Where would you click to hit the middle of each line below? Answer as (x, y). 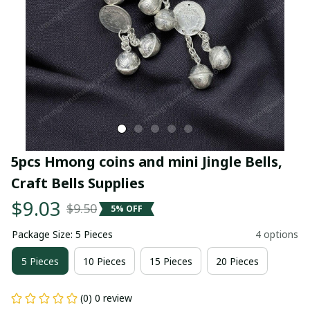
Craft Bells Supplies (78, 183)
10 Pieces (104, 261)
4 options (277, 234)
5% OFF (127, 208)
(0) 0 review (106, 298)
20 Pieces (237, 261)
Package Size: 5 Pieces (62, 234)
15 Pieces (171, 261)
